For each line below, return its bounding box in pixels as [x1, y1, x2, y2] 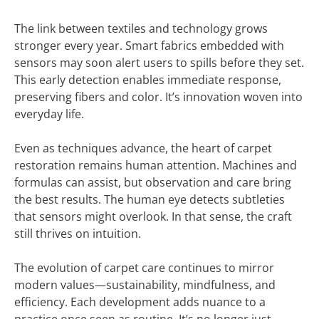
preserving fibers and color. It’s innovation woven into [14, 89, 303, 105]
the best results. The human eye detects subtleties [14, 192, 285, 207]
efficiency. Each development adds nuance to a [14, 294, 266, 310]
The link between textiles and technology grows [14, 21, 268, 36]
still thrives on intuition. [14, 226, 141, 241]
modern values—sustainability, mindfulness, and [14, 277, 276, 293]
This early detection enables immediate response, [14, 72, 281, 88]
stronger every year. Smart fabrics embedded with [14, 38, 284, 53]
